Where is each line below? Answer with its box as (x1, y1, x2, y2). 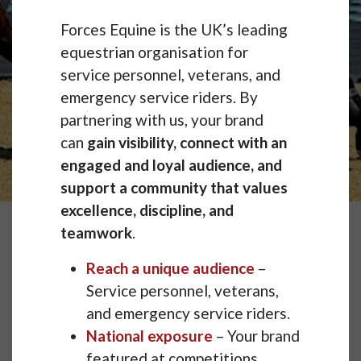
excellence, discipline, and (60, 201, 234, 220)
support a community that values (60, 178, 288, 197)
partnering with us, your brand (60, 110, 263, 130)
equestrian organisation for (60, 43, 248, 62)
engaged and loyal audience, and (60, 156, 282, 175)
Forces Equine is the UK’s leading (60, 20, 288, 39)
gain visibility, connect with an (87, 133, 287, 152)
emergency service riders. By (60, 88, 258, 107)
